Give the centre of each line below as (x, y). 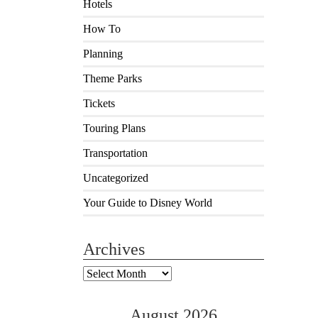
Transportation (115, 153)
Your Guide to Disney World (148, 202)
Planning (103, 53)
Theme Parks (113, 78)
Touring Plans (114, 128)
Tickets (99, 103)
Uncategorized (116, 177)
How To (102, 28)
